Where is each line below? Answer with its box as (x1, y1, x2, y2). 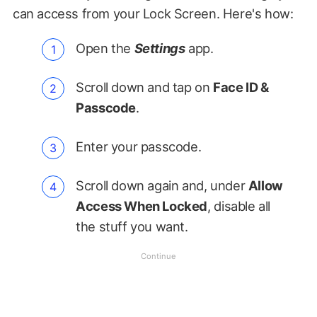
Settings (134, 40, 185, 56)
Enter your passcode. (76, 138, 202, 154)
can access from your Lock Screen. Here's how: (12, 5, 294, 21)
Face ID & (213, 79, 269, 95)
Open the (76, 40, 134, 56)
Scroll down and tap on (76, 79, 214, 95)
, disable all (207, 197, 271, 214)
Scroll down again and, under (76, 177, 248, 193)
